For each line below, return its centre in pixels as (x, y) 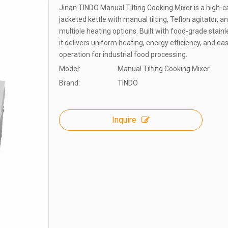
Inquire (124, 120)
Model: (70, 69)
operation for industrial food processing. (123, 54)
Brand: (69, 83)
